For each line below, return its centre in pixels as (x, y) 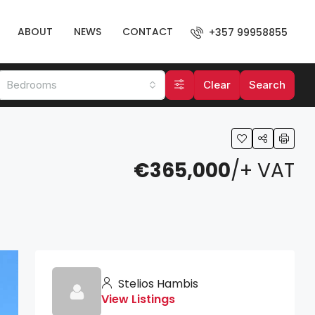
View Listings (138, 299)
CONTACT (148, 32)
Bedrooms (32, 85)
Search (267, 85)
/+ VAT (263, 171)
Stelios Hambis (157, 284)
